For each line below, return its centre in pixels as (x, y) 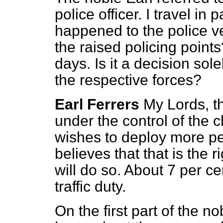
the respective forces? (128, 80)
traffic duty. (90, 186)
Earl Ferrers (97, 104)
